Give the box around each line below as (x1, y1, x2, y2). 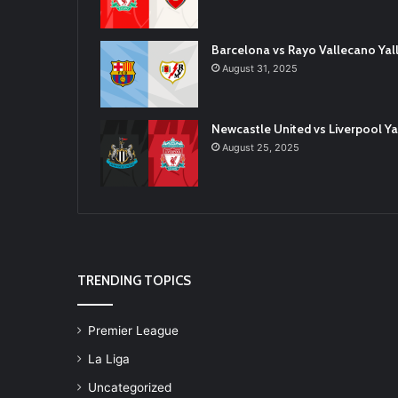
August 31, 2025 (222, 62, 298, 75)
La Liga (88, 352, 130, 366)
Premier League (88, 323, 179, 338)
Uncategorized (88, 380, 171, 394)
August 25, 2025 (222, 141, 299, 154)
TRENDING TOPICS (77, 273, 191, 289)
